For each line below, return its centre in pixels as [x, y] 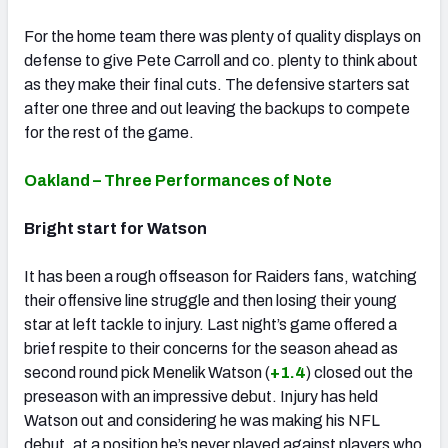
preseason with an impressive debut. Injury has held [201, 396]
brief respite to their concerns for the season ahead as [211, 348]
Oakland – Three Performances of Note [178, 180]
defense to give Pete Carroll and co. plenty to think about [221, 60]
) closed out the [359, 372]
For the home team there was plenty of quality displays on [222, 36]
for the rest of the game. [109, 132]
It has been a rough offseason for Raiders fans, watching [220, 276]
